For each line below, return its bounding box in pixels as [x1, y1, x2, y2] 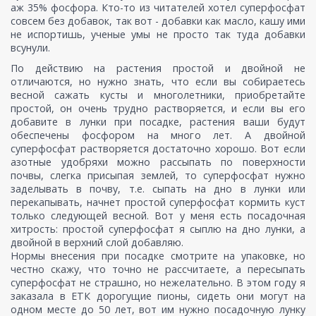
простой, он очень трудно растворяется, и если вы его [11, 102, 305, 116]
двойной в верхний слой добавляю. [11, 236, 186, 250]
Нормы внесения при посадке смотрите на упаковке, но [11, 249, 305, 263]
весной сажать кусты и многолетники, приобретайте [11, 88, 305, 102]
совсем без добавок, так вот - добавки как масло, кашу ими [11, 14, 305, 28]
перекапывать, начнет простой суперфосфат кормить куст [11, 195, 305, 209]
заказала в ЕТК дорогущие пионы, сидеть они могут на [11, 289, 305, 303]
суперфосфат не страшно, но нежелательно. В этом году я [11, 276, 305, 290]
